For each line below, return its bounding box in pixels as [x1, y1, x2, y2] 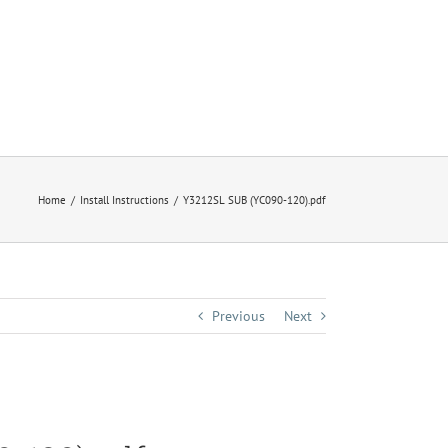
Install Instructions [80, 192, 169, 207]
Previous [212, 307, 265, 325]
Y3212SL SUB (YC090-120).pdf [183, 192, 326, 207]
